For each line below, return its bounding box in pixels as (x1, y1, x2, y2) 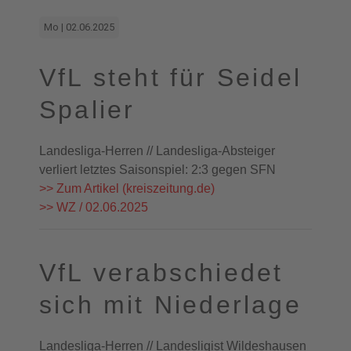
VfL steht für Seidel (39, 63, 302, 92)
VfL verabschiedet (39, 259, 284, 287)
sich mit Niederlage (39, 291, 302, 319)
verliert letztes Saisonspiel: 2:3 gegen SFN (39, 163, 276, 176)
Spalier (39, 96, 136, 124)
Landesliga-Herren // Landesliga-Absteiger (39, 144, 275, 157)
